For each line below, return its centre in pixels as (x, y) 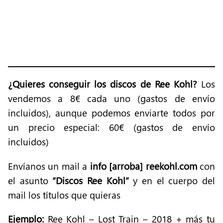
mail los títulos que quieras (64, 195)
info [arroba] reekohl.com (143, 166)
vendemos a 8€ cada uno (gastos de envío (111, 99)
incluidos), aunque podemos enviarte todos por (111, 113)
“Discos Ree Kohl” (91, 180)
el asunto (30, 180)
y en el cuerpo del (172, 180)
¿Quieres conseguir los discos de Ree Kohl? (103, 84)
